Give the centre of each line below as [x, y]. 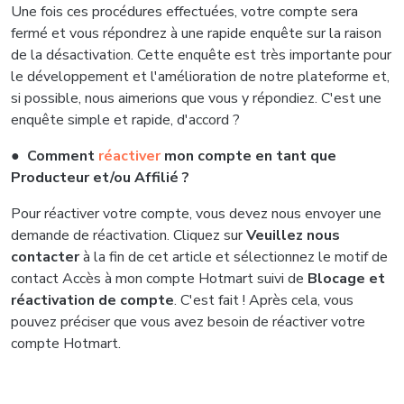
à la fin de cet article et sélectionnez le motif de [235, 257]
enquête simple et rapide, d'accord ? [125, 120]
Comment [63, 156]
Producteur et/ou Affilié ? [100, 178]
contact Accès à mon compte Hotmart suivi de [159, 279]
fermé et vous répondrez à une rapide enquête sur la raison [196, 33]
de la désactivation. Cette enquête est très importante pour [201, 55]
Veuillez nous [293, 235]
